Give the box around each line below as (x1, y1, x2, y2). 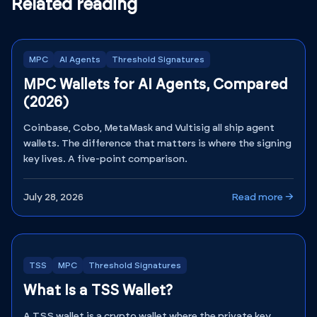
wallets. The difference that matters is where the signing (23, 139, 292, 149)
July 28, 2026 (23, 192, 83, 202)
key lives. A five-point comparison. (23, 154, 188, 164)
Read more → (231, 192, 294, 202)
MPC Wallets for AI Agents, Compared (23, 78, 288, 92)
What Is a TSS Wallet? (23, 284, 173, 298)
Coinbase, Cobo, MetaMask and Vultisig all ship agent (23, 123, 275, 133)
